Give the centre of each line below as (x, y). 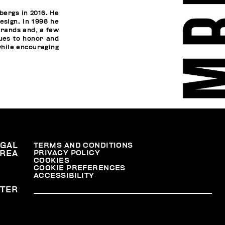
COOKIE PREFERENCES (80, 168)
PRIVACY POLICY (67, 153)
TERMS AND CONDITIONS (83, 145)
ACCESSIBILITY (64, 175)
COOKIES (52, 160)
